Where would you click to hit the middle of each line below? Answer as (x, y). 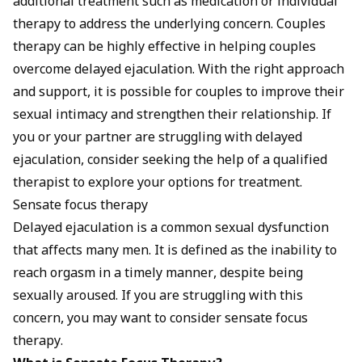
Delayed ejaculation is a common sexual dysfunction (171, 229)
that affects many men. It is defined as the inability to (175, 252)
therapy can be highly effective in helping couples (164, 48)
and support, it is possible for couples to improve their (179, 94)
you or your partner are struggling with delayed (158, 139)
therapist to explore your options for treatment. (158, 184)
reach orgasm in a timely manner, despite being (158, 275)
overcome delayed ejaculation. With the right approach (179, 71)
